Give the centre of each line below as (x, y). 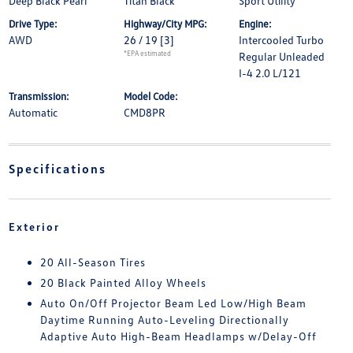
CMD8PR (144, 112)
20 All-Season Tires (93, 262)
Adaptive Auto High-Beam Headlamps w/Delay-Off (178, 336)
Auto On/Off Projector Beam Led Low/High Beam (173, 303)
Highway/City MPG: (165, 24)
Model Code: (150, 96)
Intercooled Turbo (282, 40)
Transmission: (39, 96)
